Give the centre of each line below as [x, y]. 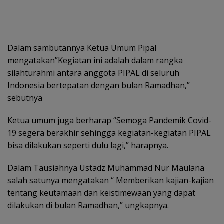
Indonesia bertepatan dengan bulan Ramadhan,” [99, 85]
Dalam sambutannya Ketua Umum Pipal [82, 48]
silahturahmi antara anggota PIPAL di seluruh [93, 73]
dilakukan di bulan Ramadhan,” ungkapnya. [88, 205]
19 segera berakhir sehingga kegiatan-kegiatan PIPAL [109, 133]
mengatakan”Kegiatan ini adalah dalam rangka [95, 60]
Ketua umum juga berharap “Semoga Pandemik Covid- [109, 120]
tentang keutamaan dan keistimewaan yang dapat [101, 193]
